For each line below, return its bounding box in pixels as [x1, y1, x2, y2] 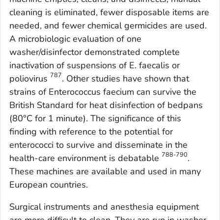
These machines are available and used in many [9, 165, 201, 178]
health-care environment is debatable [9, 152, 162, 165]
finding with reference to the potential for [9, 126, 173, 138]
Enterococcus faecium [49, 86, 134, 98]
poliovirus [9, 73, 50, 85]
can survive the [134, 86, 196, 98]
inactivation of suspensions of [9, 59, 129, 72]
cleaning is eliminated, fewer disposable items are [9, 6, 209, 19]
